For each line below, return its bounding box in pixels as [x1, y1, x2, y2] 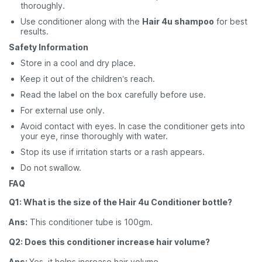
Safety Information [9, 42, 88, 52]
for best [214, 16, 247, 26]
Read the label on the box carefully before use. [20, 89, 206, 99]
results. [20, 26, 49, 36]
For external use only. [20, 105, 105, 115]
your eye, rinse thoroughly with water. [20, 131, 168, 141]
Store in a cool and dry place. [20, 58, 136, 68]
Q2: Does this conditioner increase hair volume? [9, 237, 210, 247]
